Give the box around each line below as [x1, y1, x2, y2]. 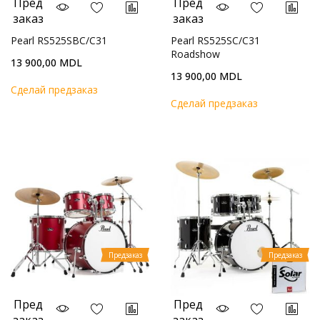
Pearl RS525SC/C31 [171, 34, 260, 47]
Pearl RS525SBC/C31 [11, 34, 107, 47]
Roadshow [171, 47, 220, 61]
